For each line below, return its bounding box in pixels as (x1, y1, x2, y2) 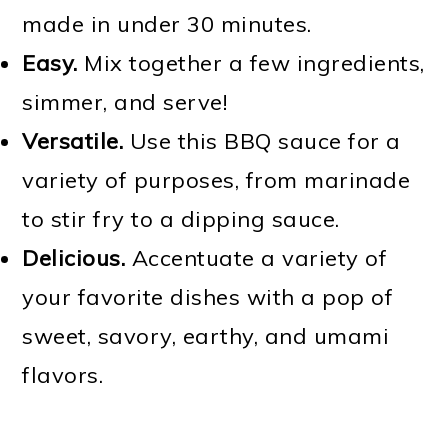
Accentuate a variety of (125, 244, 388, 272)
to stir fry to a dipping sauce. (22, 205, 340, 233)
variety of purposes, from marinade (22, 166, 411, 194)
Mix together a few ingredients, (77, 49, 425, 77)
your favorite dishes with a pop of (22, 283, 394, 311)
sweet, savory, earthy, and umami (22, 322, 390, 350)
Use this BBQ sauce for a (123, 127, 401, 155)
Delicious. (22, 244, 126, 272)
